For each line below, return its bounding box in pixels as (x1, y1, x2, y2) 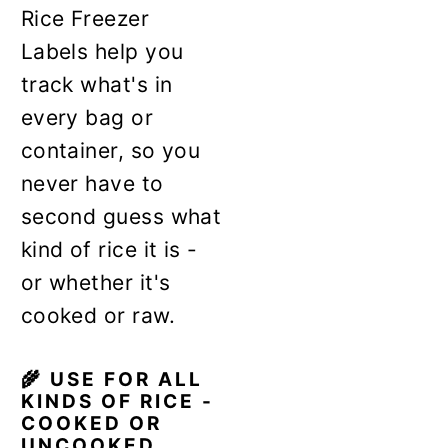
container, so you (20, 137, 201, 163)
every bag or (20, 104, 154, 130)
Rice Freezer (20, 5, 150, 31)
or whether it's (20, 269, 171, 295)
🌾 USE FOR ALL (20, 367, 203, 391)
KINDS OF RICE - (20, 389, 214, 413)
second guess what (20, 203, 222, 229)
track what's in (20, 71, 173, 97)
